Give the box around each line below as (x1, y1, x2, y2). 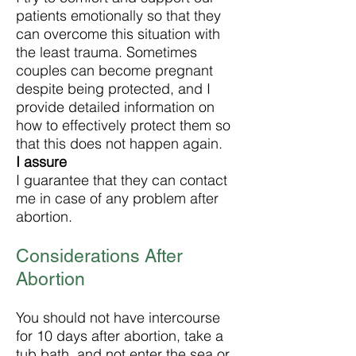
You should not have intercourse (16, 308, 220, 327)
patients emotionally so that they (16, 6, 221, 25)
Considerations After (16, 246, 183, 266)
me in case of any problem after (16, 189, 219, 207)
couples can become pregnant (16, 61, 213, 79)
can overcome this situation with (16, 25, 220, 43)
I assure (16, 153, 67, 171)
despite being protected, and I (16, 79, 211, 98)
